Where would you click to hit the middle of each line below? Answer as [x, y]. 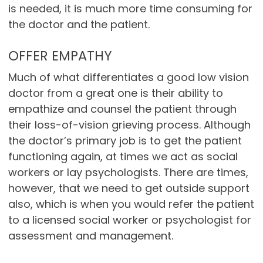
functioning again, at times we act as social [123, 157]
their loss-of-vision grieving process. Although [129, 125]
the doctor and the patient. [79, 25]
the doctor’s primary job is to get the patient [125, 141]
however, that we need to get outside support [129, 188]
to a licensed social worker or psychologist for [129, 220]
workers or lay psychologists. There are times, [128, 173]
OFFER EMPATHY [60, 56]
